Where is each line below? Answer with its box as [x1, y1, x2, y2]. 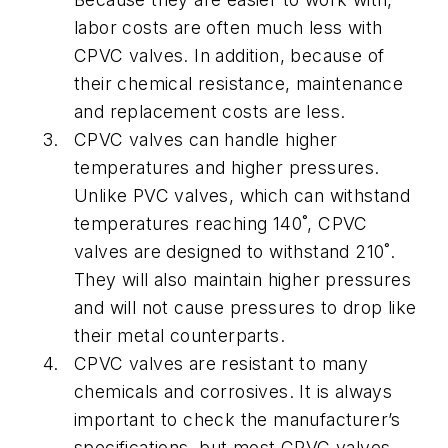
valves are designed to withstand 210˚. [74, 241, 396, 263]
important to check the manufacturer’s [74, 409, 401, 431]
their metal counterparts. [74, 325, 285, 347]
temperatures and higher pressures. [74, 157, 380, 179]
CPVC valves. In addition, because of [74, 45, 385, 67]
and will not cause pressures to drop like [74, 297, 417, 319]
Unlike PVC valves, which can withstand [74, 185, 411, 207]
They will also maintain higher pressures [74, 269, 411, 291]
